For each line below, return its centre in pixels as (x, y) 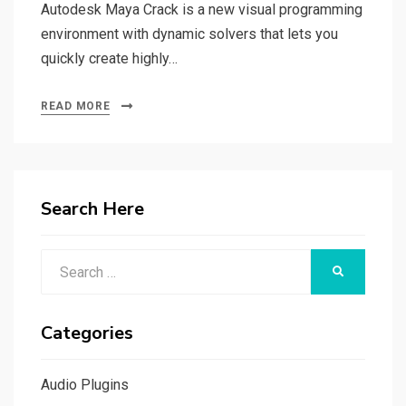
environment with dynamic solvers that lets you (189, 34)
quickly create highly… (109, 59)
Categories (87, 333)
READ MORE (76, 106)
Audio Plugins (85, 385)
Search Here (92, 209)
